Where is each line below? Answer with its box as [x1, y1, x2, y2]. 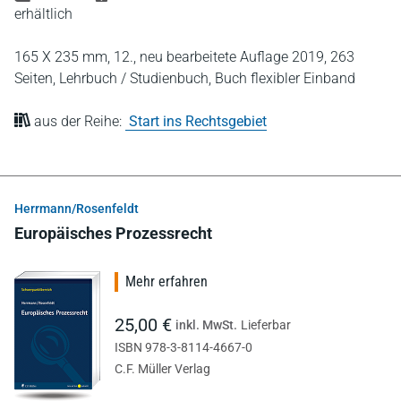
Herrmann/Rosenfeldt [14, 201, 139, 216]
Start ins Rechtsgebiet [129, 113, 267, 130]
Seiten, [14, 70, 59, 87]
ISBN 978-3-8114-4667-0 [115, 340, 252, 354]
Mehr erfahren [125, 273, 208, 290]
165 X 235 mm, [14, 48, 114, 65]
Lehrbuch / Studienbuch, [59, 70, 215, 87]
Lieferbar [241, 318, 291, 332]
